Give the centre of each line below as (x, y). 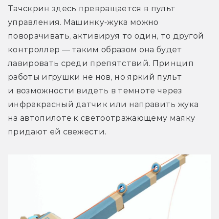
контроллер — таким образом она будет (95, 49)
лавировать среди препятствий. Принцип (101, 63)
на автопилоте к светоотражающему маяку (102, 118)
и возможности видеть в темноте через (95, 90)
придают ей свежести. (57, 131)
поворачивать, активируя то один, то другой (106, 36)
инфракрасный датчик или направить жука (103, 104)
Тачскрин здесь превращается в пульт (92, 8)
